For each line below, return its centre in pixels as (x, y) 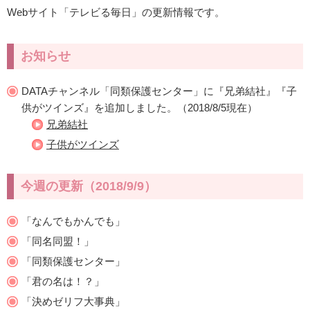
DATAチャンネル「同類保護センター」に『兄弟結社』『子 (159, 91)
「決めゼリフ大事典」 (73, 301)
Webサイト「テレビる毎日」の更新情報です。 (116, 12)
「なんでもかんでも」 (73, 221)
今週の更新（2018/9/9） (89, 186)
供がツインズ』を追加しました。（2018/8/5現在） (139, 108)
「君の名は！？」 (63, 281)
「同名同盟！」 (58, 241)
